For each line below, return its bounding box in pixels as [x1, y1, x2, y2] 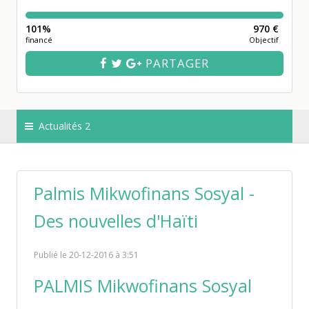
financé [26, 34, 52, 45]
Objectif [248, 34, 279, 45]
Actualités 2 [36, 119, 90, 132]
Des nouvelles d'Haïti [34, 209, 198, 232]
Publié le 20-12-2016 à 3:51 [34, 249, 139, 261]
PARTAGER [142, 55, 209, 71]
